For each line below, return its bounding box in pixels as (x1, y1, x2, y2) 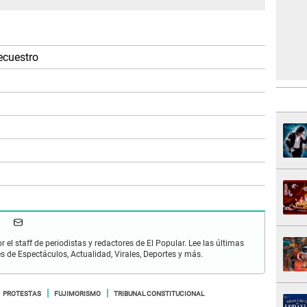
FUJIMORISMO (54, 287, 101, 299)
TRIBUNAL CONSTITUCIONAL (114, 287, 204, 299)
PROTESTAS (3, 287, 41, 299)
